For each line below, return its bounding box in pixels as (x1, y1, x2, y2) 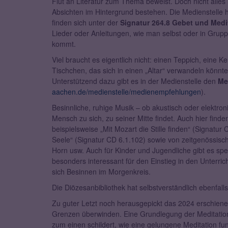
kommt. (52, 39, 78, 49)
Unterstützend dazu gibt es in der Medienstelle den (52, 76, 218, 87)
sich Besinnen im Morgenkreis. (52, 166, 151, 177)
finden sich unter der (52, 17, 120, 28)
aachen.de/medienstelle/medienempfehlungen (52, 87, 201, 97)
